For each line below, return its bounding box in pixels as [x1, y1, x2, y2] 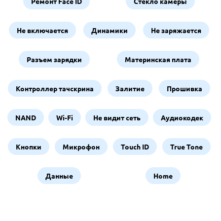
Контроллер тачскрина [16, 84, 94, 93]
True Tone [170, 142, 203, 151]
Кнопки [15, 142, 41, 151]
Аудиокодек [160, 113, 203, 122]
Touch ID [120, 142, 149, 151]
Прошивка [166, 84, 202, 93]
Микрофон [62, 142, 100, 151]
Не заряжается [151, 26, 202, 35]
